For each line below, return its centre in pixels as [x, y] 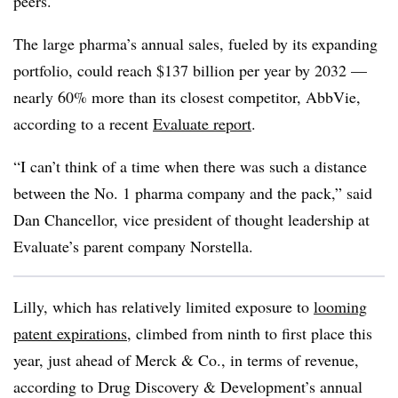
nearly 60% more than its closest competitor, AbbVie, [187, 97]
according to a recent [83, 123]
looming [340, 306]
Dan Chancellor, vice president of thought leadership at [191, 219]
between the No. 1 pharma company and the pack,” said [193, 193]
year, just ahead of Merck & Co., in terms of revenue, [186, 360]
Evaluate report [202, 123]
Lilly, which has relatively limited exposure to [163, 306]
